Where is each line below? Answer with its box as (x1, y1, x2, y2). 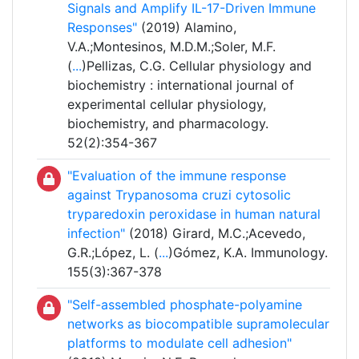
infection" (67, 225, 125, 242)
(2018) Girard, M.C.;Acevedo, (125, 225, 305, 242)
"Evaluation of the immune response (67, 167, 286, 184)
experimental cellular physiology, (67, 96, 266, 113)
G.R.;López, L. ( (67, 244, 159, 261)
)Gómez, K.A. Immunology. (168, 244, 328, 261)
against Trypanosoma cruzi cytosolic (67, 187, 291, 204)
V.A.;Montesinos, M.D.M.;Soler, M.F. (67, 38, 276, 55)
